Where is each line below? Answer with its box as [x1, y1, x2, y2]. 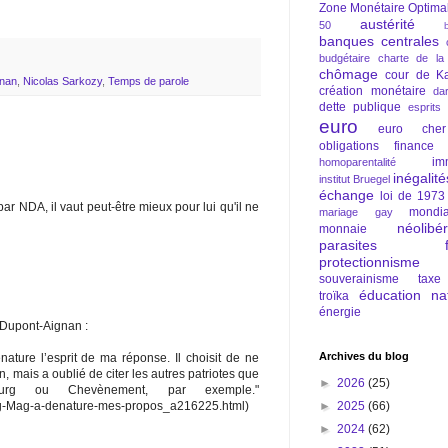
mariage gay [319, 206, 393, 218]
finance [393, 139, 434, 153]
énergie [319, 305, 361, 319]
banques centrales [319, 33, 439, 49]
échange [319, 187, 374, 203]
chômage [319, 66, 378, 82]
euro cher [378, 122, 446, 136]
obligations [319, 139, 379, 153]
